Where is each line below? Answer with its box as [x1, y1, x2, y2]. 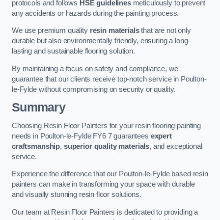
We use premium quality [12, 27, 90, 35]
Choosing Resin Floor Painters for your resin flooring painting [12, 121, 201, 130]
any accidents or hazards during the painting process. [12, 9, 179, 17]
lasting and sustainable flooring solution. [12, 47, 135, 55]
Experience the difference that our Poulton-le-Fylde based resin [12, 170, 208, 178]
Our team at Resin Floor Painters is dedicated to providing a [12, 208, 198, 216]
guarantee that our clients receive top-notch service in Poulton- [12, 75, 207, 83]
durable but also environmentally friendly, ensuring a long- [12, 37, 191, 45]
